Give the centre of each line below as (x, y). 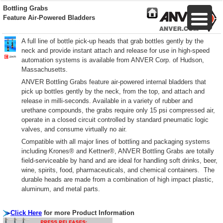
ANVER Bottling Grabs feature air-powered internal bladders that (114, 82)
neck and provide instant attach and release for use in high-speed (115, 51)
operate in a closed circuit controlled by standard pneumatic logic (115, 120)
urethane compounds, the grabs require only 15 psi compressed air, (118, 110)
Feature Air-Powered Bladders (49, 18)
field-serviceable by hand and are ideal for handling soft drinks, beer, (119, 161)
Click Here (26, 213)
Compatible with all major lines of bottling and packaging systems (116, 142)
